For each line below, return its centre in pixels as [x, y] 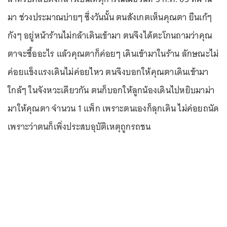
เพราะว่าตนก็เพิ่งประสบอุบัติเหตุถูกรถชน [79, 127]
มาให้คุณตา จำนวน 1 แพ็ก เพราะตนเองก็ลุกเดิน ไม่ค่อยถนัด [113, 109]
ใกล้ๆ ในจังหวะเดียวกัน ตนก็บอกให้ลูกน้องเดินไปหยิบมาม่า [111, 90]
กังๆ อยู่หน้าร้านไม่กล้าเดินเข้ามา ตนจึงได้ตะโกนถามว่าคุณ [110, 36]
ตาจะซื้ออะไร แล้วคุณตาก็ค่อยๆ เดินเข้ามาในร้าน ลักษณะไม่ [113, 54]
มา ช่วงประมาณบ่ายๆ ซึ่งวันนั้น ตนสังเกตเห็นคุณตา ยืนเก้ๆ [110, 17]
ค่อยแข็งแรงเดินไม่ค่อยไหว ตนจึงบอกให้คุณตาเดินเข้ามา [108, 72]
